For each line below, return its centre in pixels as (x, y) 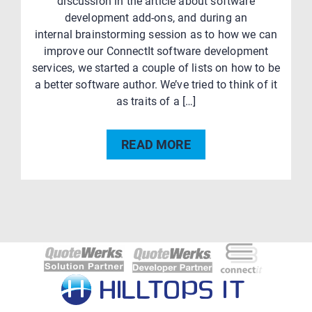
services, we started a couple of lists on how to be (156, 68)
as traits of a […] (156, 101)
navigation (89, 254)
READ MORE (156, 145)
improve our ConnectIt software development (156, 51)
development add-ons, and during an (156, 18)
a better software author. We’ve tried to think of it (156, 85)
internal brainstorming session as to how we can (156, 34)
